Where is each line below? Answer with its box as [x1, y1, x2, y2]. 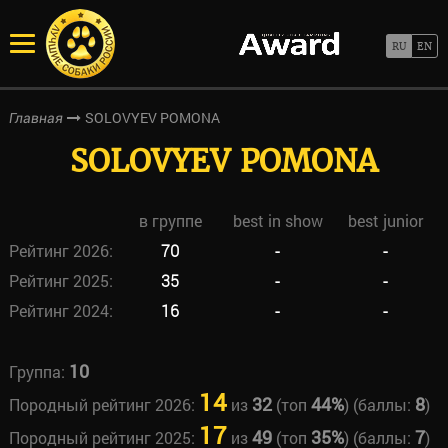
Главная [8, 110, 63, 126]
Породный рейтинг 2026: [8, 394, 199, 415]
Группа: [8, 361, 69, 382]
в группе [138, 210, 202, 231]
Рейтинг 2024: [8, 300, 113, 321]
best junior [347, 210, 423, 231]
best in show [232, 210, 323, 231]
